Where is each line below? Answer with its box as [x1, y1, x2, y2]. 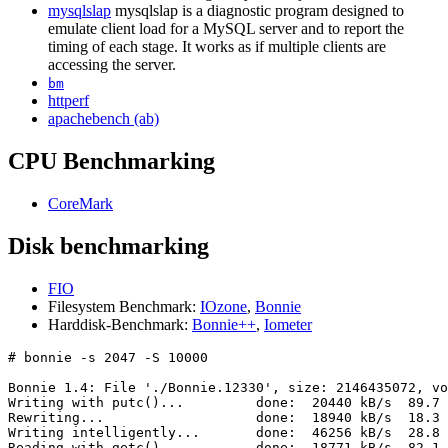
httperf [48, 92, 89, 110]
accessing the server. [48, 56, 176, 74]
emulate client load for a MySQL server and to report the [48, 20, 404, 38]
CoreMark [48, 195, 113, 213]
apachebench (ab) [48, 110, 159, 128]
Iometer [264, 315, 312, 333]
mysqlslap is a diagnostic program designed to [111, 2, 404, 20]
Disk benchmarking [8, 232, 209, 259]
